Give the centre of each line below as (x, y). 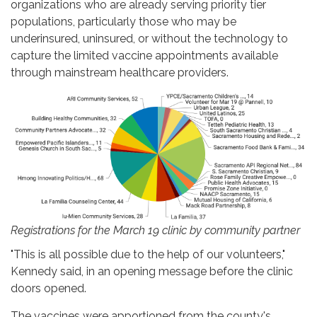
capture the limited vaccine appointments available (144, 55)
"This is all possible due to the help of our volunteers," (148, 254)
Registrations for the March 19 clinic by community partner (155, 230)
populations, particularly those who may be (123, 21)
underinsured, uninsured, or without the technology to (149, 38)
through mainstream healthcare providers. (120, 72)
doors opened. (48, 288)
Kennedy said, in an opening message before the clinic (152, 271)
